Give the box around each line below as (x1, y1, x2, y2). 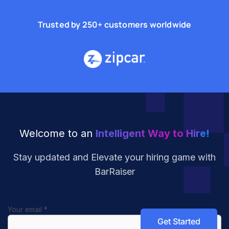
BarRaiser (94, 166, 135, 177)
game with (172, 152, 216, 163)
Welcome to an (19, 127, 96, 140)
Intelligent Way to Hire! (96, 127, 210, 140)
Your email (8, 205, 44, 214)
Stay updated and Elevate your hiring (13, 152, 172, 163)
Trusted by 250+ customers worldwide (37, 18, 192, 30)
